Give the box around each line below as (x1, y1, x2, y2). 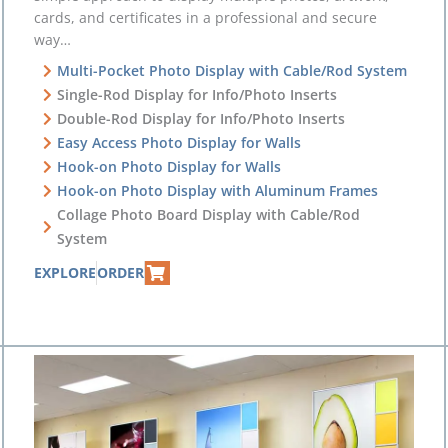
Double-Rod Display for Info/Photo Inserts (56, 108, 345, 128)
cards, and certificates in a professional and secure (34, 7, 378, 27)
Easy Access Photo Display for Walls (56, 132, 301, 152)
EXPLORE (34, 262, 97, 282)
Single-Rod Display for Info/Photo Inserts (56, 84, 337, 104)
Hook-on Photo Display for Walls (56, 156, 281, 176)
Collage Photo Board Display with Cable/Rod (56, 204, 360, 224)
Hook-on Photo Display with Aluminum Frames (56, 180, 378, 200)
